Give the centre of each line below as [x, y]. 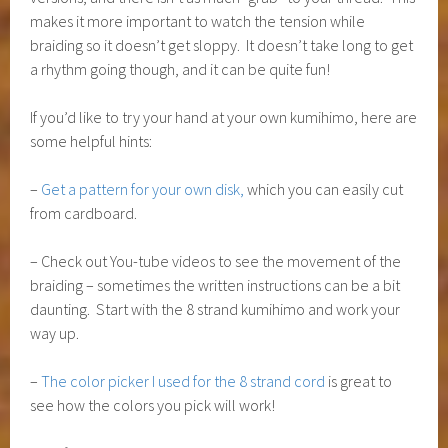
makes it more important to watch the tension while [198, 20]
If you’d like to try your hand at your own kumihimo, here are [224, 116]
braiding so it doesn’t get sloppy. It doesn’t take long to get [222, 44]
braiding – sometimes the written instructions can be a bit [215, 284]
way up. [55, 332]
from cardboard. [84, 212]
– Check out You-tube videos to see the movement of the [216, 260]
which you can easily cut [324, 188]
